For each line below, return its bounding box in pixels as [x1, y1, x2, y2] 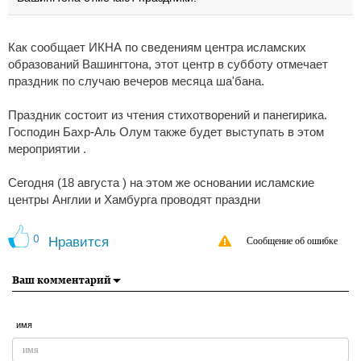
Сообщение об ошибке [247, 235, 338, 247]
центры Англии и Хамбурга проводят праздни [8, 193, 260, 207]
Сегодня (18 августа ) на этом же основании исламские [8, 176, 314, 190]
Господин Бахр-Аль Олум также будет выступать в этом [8, 126, 324, 139]
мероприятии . [8, 143, 86, 156]
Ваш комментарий [12, 274, 111, 287]
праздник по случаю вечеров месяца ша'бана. [8, 75, 264, 89]
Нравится [48, 234, 109, 251]
